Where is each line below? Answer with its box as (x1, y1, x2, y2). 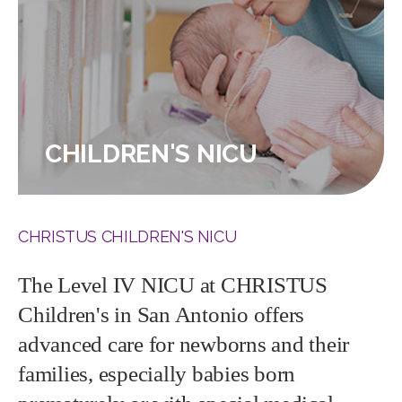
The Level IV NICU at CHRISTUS (18, 273, 328, 297)
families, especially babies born (18, 362, 295, 386)
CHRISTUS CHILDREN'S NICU (18, 227, 237, 246)
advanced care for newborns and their (18, 332, 349, 356)
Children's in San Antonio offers (18, 302, 304, 327)
